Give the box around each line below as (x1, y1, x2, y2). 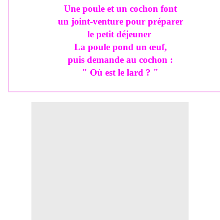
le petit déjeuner (87, 29, 154, 40)
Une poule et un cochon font (64, 3, 177, 14)
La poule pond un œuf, (74, 42, 167, 53)
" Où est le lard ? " (82, 67, 159, 78)
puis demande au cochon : (68, 55, 173, 65)
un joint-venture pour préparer (57, 16, 183, 27)
